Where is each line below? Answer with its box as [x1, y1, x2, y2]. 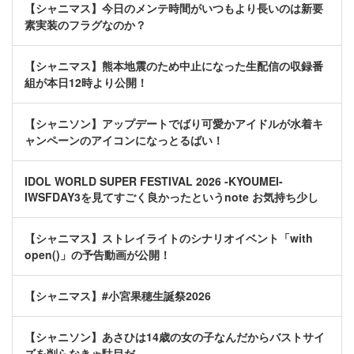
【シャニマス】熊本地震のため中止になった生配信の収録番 [24, 58, 323, 74]
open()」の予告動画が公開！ [24, 247, 171, 263]
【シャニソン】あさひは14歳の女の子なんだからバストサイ [24, 329, 325, 345]
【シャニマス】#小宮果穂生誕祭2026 [24, 288, 211, 304]
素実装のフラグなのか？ [24, 17, 146, 33]
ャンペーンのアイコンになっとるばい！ [24, 132, 224, 149]
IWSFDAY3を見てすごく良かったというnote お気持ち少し [24, 189, 318, 205]
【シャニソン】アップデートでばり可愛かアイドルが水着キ [24, 115, 323, 132]
